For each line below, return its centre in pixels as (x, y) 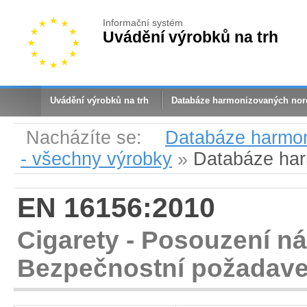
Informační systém (143, 23)
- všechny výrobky (96, 159)
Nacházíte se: (87, 138)
